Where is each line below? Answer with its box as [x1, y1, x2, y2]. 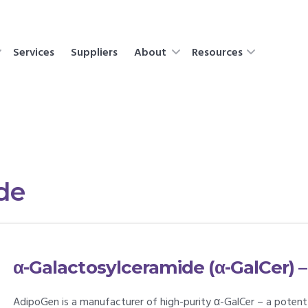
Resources [191, 44, 243, 62]
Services [13, 44, 55, 62]
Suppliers [71, 44, 118, 62]
